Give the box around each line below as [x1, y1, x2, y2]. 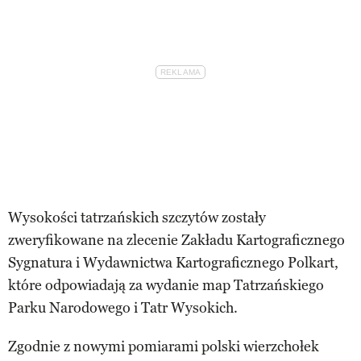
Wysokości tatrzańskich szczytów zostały [8, 208, 266, 226]
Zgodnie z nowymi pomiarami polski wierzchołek [8, 337, 319, 355]
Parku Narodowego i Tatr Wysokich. [8, 298, 238, 317]
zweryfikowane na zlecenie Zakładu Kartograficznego [8, 230, 345, 249]
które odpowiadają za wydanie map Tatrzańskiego [8, 276, 324, 294]
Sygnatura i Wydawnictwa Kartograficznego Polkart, [8, 253, 338, 272]
